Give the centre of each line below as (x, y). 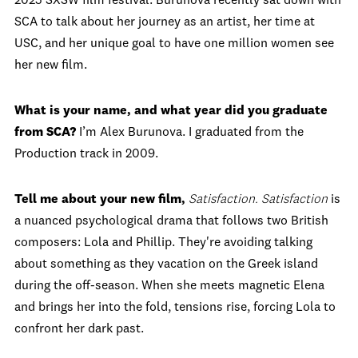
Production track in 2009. (86, 154)
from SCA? (47, 133)
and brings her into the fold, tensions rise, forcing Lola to (175, 308)
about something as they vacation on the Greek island (166, 265)
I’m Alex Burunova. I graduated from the (191, 133)
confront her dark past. (79, 329)
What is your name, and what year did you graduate (171, 111)
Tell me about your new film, (101, 200)
